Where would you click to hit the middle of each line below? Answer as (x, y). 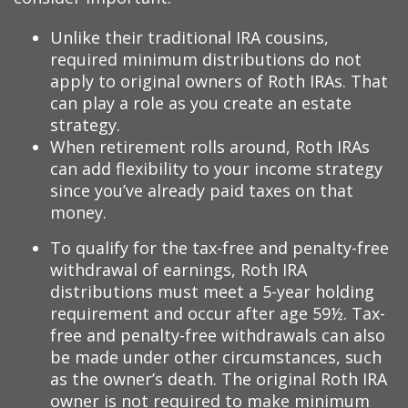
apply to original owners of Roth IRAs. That (219, 81)
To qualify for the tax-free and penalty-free (219, 247)
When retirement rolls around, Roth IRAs (210, 146)
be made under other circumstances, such (216, 357)
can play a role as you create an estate (201, 102)
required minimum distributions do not (206, 59)
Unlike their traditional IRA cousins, (189, 37)
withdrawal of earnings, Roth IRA (178, 269)
